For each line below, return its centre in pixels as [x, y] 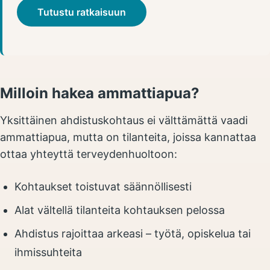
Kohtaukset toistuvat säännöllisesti [103, 187]
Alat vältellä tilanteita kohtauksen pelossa [120, 210]
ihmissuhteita [48, 252]
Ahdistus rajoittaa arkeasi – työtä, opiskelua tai [133, 234]
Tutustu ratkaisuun [82, 12]
